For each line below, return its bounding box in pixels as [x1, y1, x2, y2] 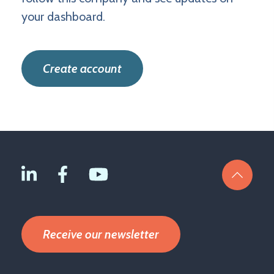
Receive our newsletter [43, 226, 159, 242]
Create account [43, 61, 122, 76]
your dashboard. [21, 9, 105, 24]
